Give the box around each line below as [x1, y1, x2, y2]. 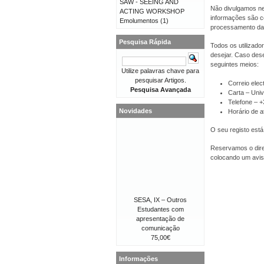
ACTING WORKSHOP [120, 8, 184, 15]
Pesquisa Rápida [119, 38, 171, 45]
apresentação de [136, 215, 184, 222]
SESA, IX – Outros [134, 196, 187, 203]
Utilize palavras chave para [121, 67, 199, 74]
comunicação [141, 225, 180, 232]
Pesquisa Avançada [130, 86, 191, 93]
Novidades [119, 107, 152, 114]
